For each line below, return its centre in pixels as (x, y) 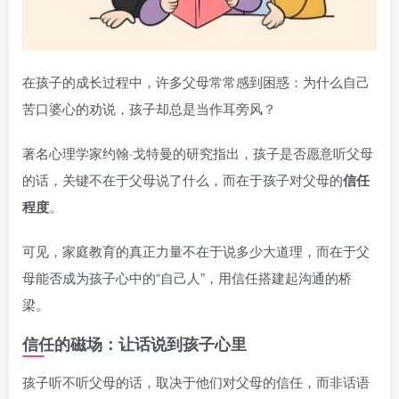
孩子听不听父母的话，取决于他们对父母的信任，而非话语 (196, 382)
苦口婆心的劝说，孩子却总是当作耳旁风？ (149, 109)
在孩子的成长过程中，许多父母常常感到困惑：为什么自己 (196, 82)
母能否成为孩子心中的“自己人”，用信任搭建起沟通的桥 (187, 278)
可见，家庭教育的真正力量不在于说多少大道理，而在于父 (196, 251)
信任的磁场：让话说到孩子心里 (134, 344)
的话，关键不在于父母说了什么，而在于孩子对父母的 (183, 180)
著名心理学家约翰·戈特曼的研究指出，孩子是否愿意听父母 (198, 153)
